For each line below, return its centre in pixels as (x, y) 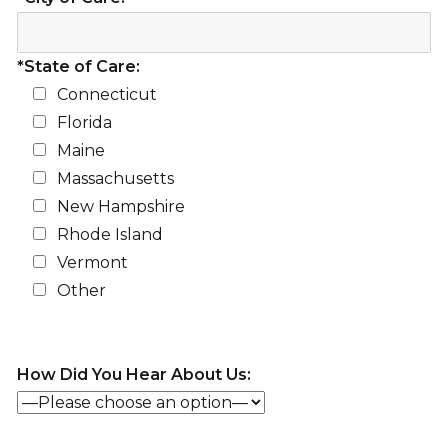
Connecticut (106, 95)
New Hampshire (120, 207)
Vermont (92, 263)
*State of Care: (78, 67)
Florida (84, 123)
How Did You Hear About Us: (133, 375)
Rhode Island (109, 235)
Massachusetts (115, 179)
